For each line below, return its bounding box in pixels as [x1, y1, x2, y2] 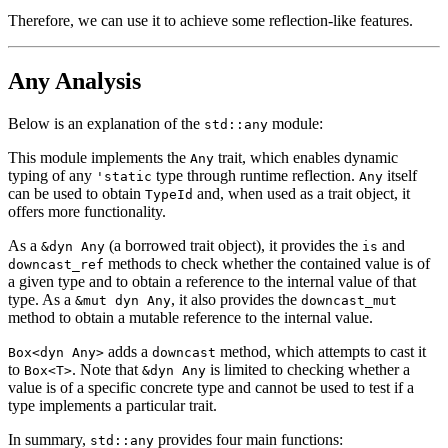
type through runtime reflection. [152, 166, 359, 184]
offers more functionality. [8, 202, 166, 220]
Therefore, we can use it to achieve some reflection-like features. [8, 12, 413, 30]
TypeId [145, 186, 193, 202]
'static [96, 168, 152, 184]
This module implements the [8, 148, 190, 166]
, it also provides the [171, 290, 301, 308]
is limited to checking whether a [206, 360, 410, 378]
